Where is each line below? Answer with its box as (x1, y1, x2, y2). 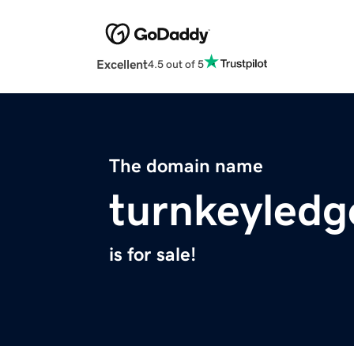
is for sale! (109, 245, 196, 265)
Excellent (96, 58, 148, 71)
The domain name (109, 156, 263, 176)
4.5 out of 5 (148, 58, 204, 70)
